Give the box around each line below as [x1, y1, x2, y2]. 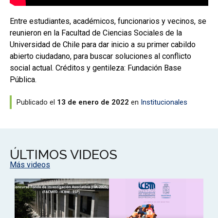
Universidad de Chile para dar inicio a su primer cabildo [10, 39, 196, 49]
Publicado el [17, 97, 57, 107]
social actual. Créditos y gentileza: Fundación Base [10, 63, 182, 73]
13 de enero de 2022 [57, 97, 129, 107]
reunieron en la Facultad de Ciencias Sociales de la [10, 28, 182, 37]
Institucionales [141, 97, 187, 107]
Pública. [10, 74, 36, 84]
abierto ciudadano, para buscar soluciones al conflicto [10, 51, 191, 61]
